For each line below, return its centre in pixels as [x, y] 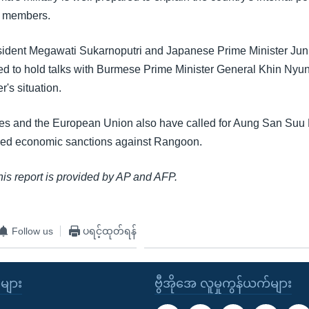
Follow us [33, 231]
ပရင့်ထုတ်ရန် [110, 231]
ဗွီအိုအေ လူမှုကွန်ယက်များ [223, 284]
